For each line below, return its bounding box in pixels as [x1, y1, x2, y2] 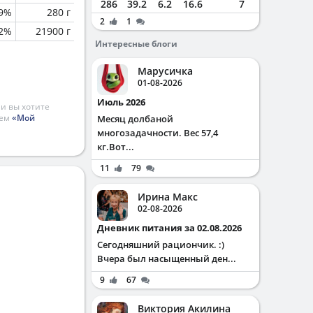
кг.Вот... [97, 140, 134, 153]
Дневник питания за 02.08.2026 [104, 221, 242, 234]
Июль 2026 [105, 96, 145, 108]
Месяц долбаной [97, 112, 173, 125]
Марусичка [138, 64, 193, 78]
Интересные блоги [95, 38, 177, 50]
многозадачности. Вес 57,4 [97, 126, 218, 139]
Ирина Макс [138, 190, 198, 203]
